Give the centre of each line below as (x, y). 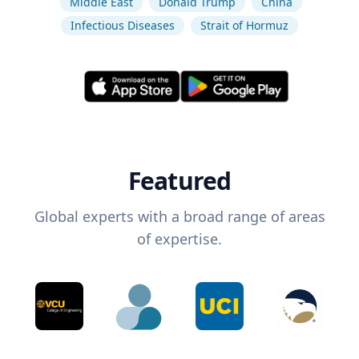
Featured (179, 181)
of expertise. (179, 239)
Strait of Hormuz (244, 25)
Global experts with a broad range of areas (179, 217)
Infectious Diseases (123, 25)
